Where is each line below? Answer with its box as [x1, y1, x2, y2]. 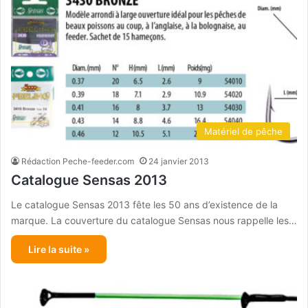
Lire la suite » [28, 243, 89, 256]
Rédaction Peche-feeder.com [21, 156, 134, 167]
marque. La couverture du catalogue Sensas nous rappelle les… [11, 214, 297, 227]
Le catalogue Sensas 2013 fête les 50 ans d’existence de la [11, 199, 278, 211]
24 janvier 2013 [148, 156, 209, 167]
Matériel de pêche [204, 126, 283, 137]
